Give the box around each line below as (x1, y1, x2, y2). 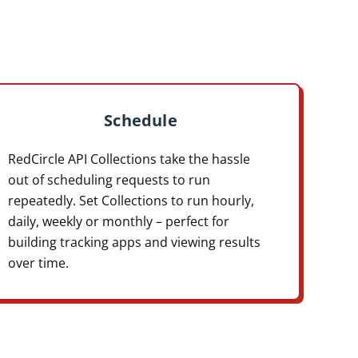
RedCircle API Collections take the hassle (8, 149, 250, 168)
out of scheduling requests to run (8, 170, 210, 189)
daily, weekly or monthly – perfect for (8, 212, 229, 230)
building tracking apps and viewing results (8, 233, 261, 251)
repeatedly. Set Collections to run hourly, (8, 191, 254, 209)
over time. (8, 253, 69, 272)
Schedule (104, 108, 177, 131)
